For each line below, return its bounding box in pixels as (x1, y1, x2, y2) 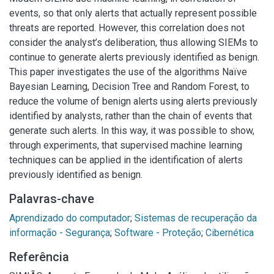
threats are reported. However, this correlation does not (9, 22, 245, 34)
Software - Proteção (114, 227, 201, 239)
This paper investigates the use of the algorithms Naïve (9, 66, 247, 78)
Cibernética (206, 227, 254, 239)
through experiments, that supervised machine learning (9, 139, 242, 151)
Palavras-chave (9, 191, 94, 206)
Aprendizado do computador (9, 212, 130, 224)
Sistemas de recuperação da (135, 212, 257, 224)
